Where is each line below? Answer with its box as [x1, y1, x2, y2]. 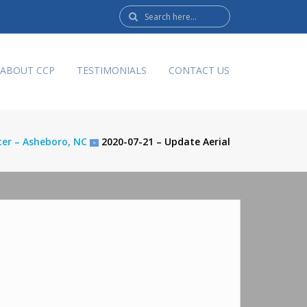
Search [119, 8, 150, 21]
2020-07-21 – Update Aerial [101, 135, 230, 148]
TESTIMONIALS [77, 64, 147, 77]
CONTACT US [169, 64, 230, 77]
